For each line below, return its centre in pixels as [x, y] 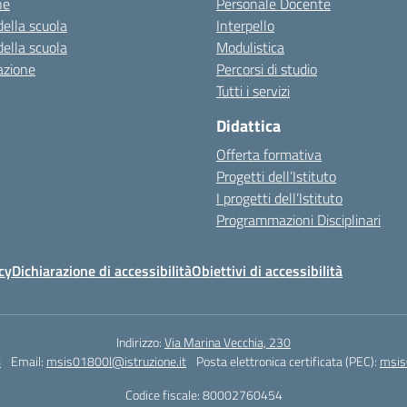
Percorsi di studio [267, 69]
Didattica [248, 126]
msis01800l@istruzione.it [116, 361]
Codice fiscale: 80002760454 [203, 395]
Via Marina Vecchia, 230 [228, 342]
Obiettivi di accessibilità [267, 271]
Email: [29, 361]
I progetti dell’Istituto [279, 198]
